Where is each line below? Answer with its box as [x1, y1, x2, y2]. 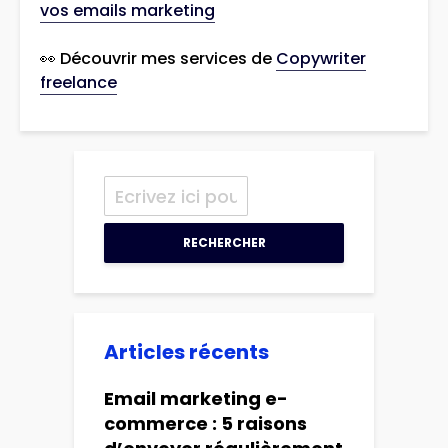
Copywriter [276, 47, 366, 71]
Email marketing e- [104, 386, 288, 412]
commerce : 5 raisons [104, 411, 307, 437]
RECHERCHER [182, 234, 266, 252]
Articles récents [104, 338, 269, 367]
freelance [40, 71, 117, 95]
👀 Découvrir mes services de [40, 47, 276, 71]
